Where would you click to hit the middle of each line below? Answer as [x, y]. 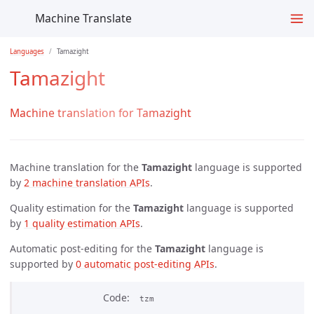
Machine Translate [83, 18]
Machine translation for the [76, 168]
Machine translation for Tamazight [101, 113]
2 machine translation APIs [87, 183]
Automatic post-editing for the [82, 249]
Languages [27, 51]
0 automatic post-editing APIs [145, 264]
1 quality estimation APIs [82, 224]
